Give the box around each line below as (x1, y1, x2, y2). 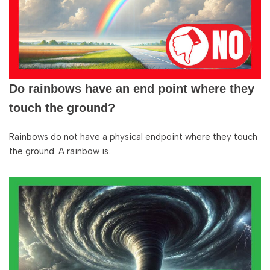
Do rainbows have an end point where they (9, 82, 254, 95)
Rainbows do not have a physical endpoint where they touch (9, 131, 257, 142)
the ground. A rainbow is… (9, 146, 116, 157)
